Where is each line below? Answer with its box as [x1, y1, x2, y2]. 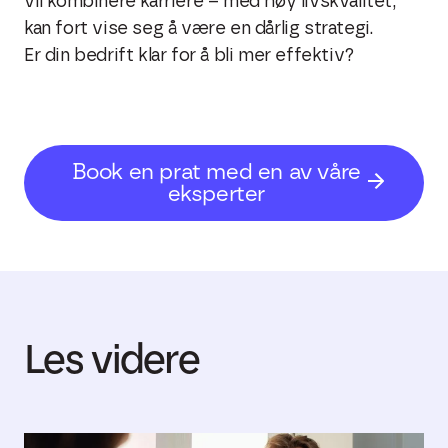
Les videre [24, 335, 199, 383]
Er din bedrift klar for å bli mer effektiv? [24, 47, 354, 65]
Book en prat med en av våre [71, 158, 361, 185]
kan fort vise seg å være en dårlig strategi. [24, 20, 373, 38]
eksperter [167, 180, 265, 207]
